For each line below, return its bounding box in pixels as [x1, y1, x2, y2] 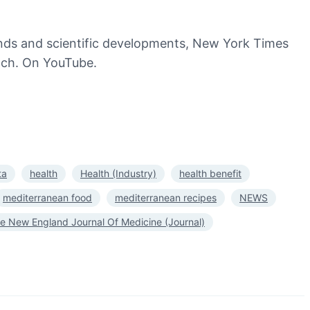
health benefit [179, 167, 241, 179]
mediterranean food [3, 191, 92, 203]
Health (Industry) [80, 167, 156, 179]
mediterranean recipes [115, 191, 217, 203]
